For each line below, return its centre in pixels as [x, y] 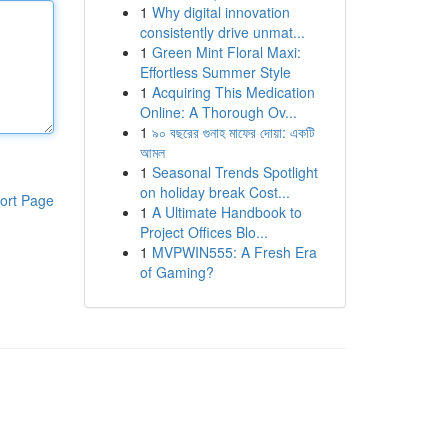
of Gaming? [176, 272]
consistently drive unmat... [222, 32]
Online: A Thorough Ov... [218, 112]
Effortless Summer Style [215, 72]
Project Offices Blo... [203, 232]
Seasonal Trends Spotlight [234, 172]
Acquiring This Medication [233, 92]
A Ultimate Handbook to [226, 212]
